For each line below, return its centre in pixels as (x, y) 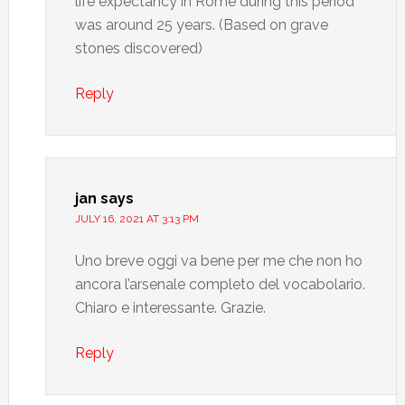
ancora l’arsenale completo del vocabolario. (220, 284)
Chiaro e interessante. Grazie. (170, 308)
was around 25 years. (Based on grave (201, 25)
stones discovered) (138, 48)
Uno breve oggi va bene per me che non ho (218, 261)
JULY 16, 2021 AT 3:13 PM (137, 219)
